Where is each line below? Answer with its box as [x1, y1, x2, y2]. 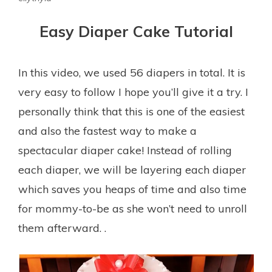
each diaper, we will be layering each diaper [18, 163, 246, 177]
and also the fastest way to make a [18, 124, 197, 138]
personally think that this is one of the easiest [18, 104, 245, 119]
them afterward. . [18, 221, 106, 236]
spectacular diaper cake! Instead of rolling [18, 143, 232, 158]
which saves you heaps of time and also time [18, 182, 246, 197]
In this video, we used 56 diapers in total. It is [18, 66, 245, 80]
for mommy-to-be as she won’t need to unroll [18, 202, 247, 216]
